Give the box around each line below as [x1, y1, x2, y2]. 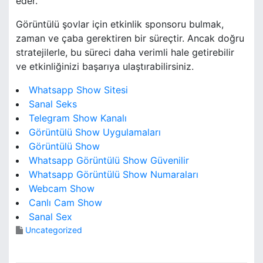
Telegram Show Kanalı [29, 112, 127, 124]
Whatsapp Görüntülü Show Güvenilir [29, 154, 189, 167]
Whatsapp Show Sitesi [29, 84, 128, 96]
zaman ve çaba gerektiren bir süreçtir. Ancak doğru [16, 32, 244, 45]
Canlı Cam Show [29, 197, 102, 209]
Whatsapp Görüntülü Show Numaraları [29, 168, 198, 181]
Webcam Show [29, 183, 95, 195]
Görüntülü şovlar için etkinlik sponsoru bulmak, [16, 18, 224, 31]
